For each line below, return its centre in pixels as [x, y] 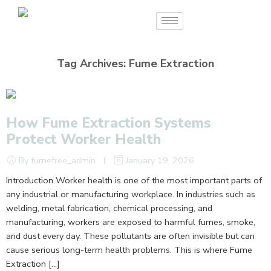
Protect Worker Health [83, 139]
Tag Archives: [93, 63]
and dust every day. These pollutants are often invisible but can [130, 236]
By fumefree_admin [57, 160]
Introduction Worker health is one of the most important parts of [134, 180]
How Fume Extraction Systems [109, 123]
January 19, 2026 [159, 160]
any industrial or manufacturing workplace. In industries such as [131, 194]
